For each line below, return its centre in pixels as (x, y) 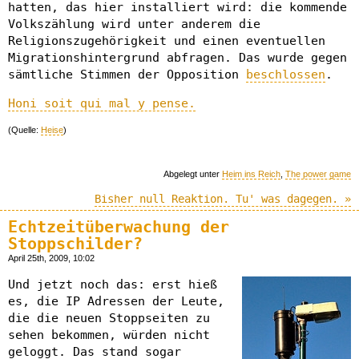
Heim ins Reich (251, 174)
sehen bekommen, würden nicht (109, 335)
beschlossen (286, 75)
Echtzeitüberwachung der (119, 227)
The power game (318, 174)
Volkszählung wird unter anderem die (134, 24)
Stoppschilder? (75, 244)
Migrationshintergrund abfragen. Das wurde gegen (177, 58)
